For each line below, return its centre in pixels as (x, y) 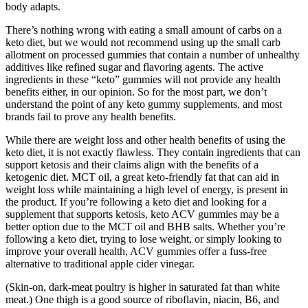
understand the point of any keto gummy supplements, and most (144, 104)
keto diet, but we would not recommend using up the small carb (143, 42)
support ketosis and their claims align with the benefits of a (132, 164)
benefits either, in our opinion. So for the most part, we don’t (136, 91)
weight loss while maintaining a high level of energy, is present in (147, 189)
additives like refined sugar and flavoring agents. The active (134, 67)
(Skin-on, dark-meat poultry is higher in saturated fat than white (143, 287)
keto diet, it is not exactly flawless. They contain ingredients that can (153, 152)
